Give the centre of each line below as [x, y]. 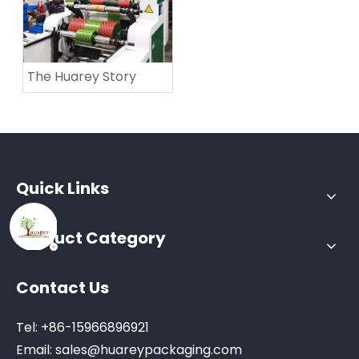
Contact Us [63, 288]
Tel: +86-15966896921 [83, 327]
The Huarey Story [82, 77]
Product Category [91, 238]
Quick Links [63, 188]
